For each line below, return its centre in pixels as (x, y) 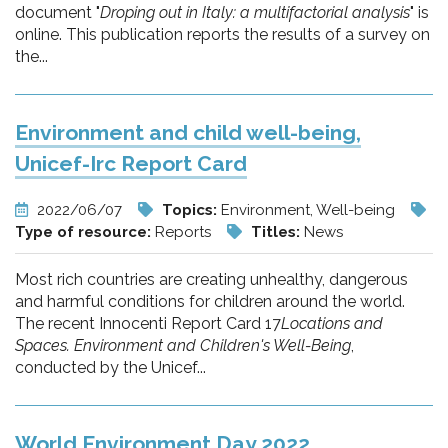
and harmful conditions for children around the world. (210, 301)
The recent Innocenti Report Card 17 (148, 323)
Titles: (277, 232)
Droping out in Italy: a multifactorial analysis (255, 12)
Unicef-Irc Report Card (131, 163)
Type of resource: (85, 232)
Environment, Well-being (310, 210)
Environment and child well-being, (188, 132)
